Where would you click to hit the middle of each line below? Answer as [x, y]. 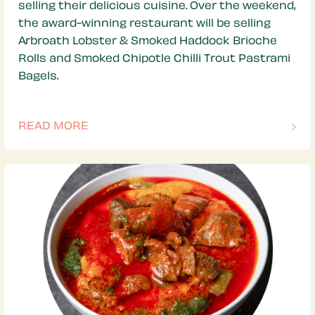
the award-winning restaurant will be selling [144, 25]
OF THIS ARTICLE [65, 135]
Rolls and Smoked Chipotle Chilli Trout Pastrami [154, 60]
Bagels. [38, 77]
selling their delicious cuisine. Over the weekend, [157, 7]
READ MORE [53, 127]
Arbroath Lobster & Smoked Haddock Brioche [148, 42]
